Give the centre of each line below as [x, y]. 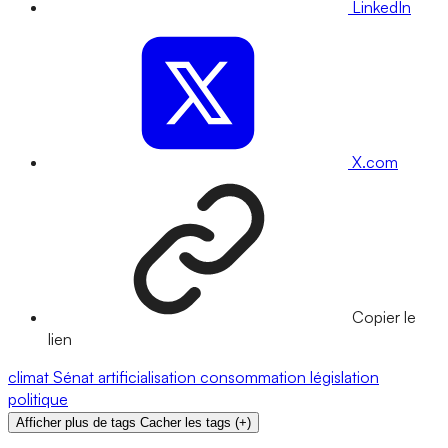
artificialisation [149, 377]
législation [344, 377]
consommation [255, 377]
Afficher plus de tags [76, 423]
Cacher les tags [185, 423]
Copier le [384, 317]
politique [38, 399]
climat [30, 377]
